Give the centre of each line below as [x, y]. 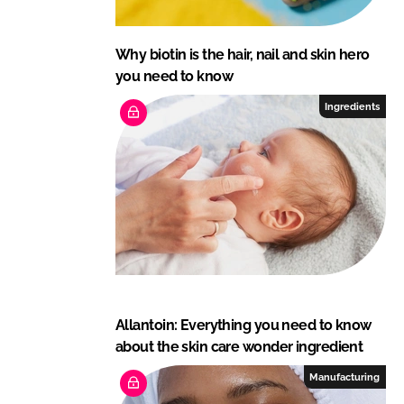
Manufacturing [345, 376]
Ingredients [353, 106]
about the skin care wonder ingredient [239, 346]
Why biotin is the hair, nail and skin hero [243, 54]
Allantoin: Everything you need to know [243, 325]
